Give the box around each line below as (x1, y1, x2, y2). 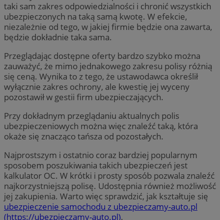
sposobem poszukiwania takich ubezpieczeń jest (4, 160, 188, 171)
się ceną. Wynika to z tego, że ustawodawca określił (4, 70, 198, 82)
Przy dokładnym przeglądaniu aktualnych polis (4, 110, 179, 121)
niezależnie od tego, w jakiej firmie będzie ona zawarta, (4, 21, 212, 32)
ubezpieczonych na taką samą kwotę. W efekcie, (4, 10, 187, 22)
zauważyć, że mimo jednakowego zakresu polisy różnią (4, 60, 212, 72)
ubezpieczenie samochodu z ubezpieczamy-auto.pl (4, 201, 197, 213)
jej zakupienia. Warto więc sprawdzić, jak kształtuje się (4, 191, 208, 202)
